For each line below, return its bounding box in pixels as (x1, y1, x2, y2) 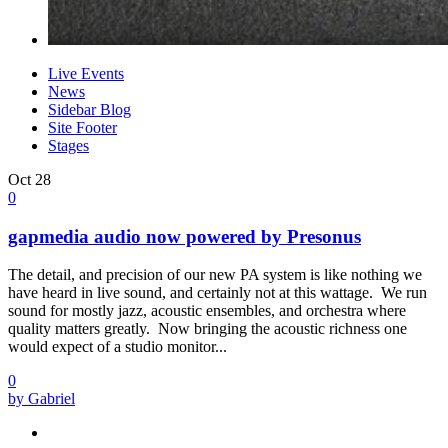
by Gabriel (8, 390, 75, 408)
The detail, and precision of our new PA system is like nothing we (8, 266, 422, 284)
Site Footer (48, 119, 117, 136)
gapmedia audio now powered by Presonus (8, 225, 361, 247)
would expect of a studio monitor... (8, 338, 227, 356)
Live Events (48, 65, 124, 82)
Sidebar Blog (48, 101, 131, 118)
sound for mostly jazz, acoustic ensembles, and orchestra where (8, 302, 406, 320)
